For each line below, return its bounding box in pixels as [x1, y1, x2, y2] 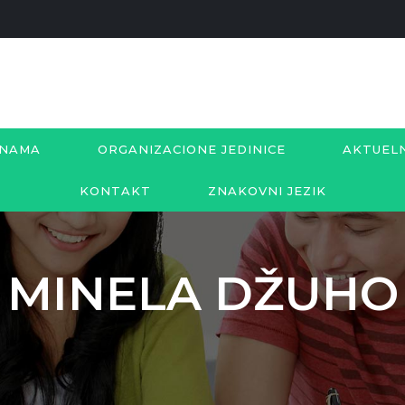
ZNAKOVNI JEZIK [207, 184, 326, 198]
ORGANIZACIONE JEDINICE [98, 142, 286, 156]
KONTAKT [79, 184, 151, 198]
